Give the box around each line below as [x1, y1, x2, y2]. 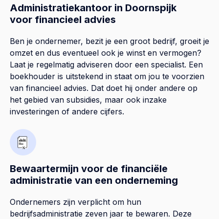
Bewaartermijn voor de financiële [10, 163, 168, 175]
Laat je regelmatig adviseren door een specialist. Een [10, 60, 203, 70]
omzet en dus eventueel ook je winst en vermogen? [10, 48, 201, 58]
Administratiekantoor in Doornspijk [10, 2, 176, 14]
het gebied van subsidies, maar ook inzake [10, 95, 167, 105]
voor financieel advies [10, 14, 116, 26]
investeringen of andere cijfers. [10, 107, 124, 117]
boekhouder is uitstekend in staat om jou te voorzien [10, 71, 204, 82]
